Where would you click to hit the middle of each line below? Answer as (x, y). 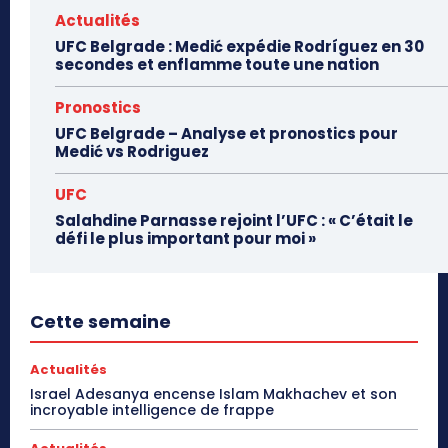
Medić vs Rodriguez (132, 152)
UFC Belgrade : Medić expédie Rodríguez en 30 (239, 47)
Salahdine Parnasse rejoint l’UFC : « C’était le (234, 221)
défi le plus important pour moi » (185, 239)
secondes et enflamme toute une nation (217, 65)
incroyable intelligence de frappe (152, 410)
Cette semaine (100, 322)
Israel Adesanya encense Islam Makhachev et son (213, 394)
